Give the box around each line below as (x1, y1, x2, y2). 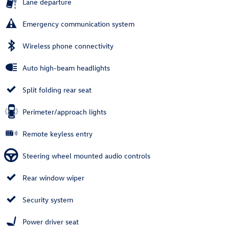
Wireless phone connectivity (22, 40, 113, 51)
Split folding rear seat (22, 84, 91, 95)
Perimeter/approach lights (22, 106, 106, 117)
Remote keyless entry (22, 128, 93, 139)
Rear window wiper (22, 172, 84, 182)
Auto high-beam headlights (22, 62, 110, 73)
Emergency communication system (22, 18, 134, 29)
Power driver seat (22, 216, 79, 226)
